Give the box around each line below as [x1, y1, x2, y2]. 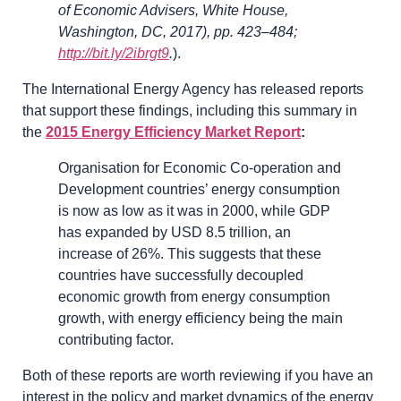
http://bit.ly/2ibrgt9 [58, 45, 169, 61]
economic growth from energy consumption [58, 288, 330, 304]
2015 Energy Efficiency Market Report [46, 124, 301, 140]
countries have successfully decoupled [58, 267, 303, 283]
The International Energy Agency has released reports [22, 81, 363, 97]
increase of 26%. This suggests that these [58, 245, 321, 261]
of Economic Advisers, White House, [58, 2, 288, 18]
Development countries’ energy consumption [58, 181, 340, 197]
